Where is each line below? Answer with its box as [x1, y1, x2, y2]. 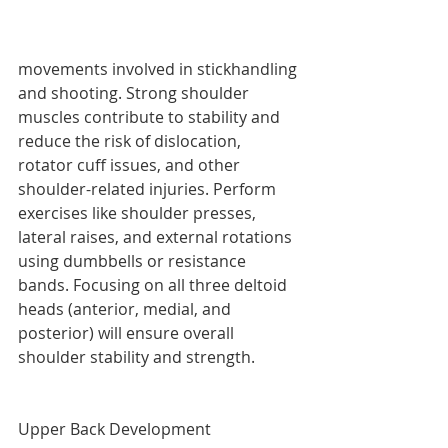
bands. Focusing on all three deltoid [18, 273, 291, 296]
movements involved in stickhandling [18, 57, 301, 80]
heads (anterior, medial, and [18, 297, 235, 320]
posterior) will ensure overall [18, 321, 238, 344]
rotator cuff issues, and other [18, 153, 244, 176]
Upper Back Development [18, 417, 211, 440]
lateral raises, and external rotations [18, 225, 296, 248]
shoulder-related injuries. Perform [18, 177, 280, 200]
